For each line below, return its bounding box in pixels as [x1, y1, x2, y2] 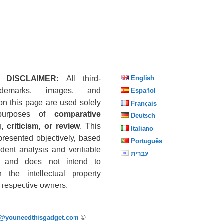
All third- [59, 74, 101, 83]
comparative [54, 110, 101, 118]
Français [130, 99, 157, 107]
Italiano [130, 124, 153, 132]
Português [130, 137, 162, 145]
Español [130, 87, 156, 95]
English [130, 74, 154, 82]
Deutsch [130, 112, 155, 120]
